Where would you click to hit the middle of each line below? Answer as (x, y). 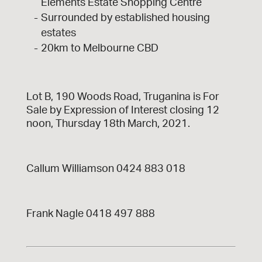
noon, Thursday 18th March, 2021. (108, 124)
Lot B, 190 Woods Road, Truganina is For (123, 97)
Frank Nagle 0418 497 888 (90, 214)
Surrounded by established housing (125, 18)
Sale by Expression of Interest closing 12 (123, 110)
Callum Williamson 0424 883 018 (106, 169)
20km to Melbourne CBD (99, 48)
